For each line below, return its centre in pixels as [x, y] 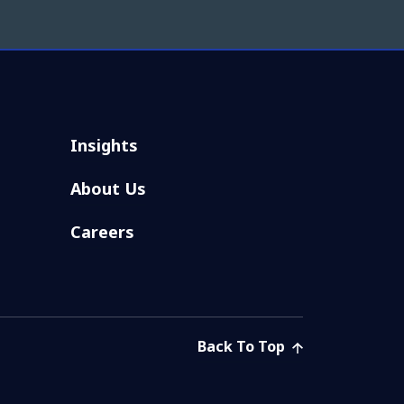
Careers [102, 231]
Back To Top [243, 346]
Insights [104, 145]
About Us [108, 188]
